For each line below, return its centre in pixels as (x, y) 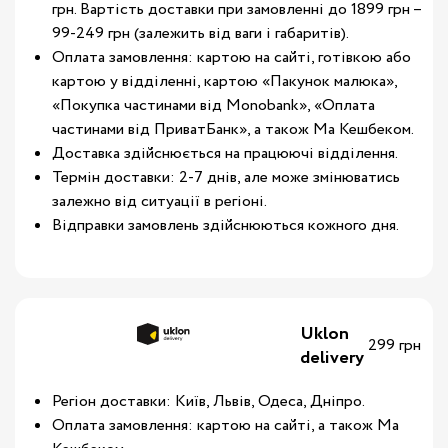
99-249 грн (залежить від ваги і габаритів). (200, 33)
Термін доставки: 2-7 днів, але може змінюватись (226, 177)
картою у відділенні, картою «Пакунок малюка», (224, 81)
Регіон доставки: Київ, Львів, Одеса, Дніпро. (208, 401)
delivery (332, 358)
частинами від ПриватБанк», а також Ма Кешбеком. (233, 129)
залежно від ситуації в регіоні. (159, 201)
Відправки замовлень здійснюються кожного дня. (225, 225)
